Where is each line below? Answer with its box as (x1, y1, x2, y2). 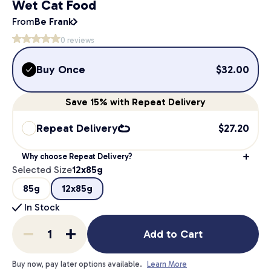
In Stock (22, 201, 59, 213)
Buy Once (36, 63, 85, 76)
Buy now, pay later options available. (12, 260, 142, 269)
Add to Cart (143, 227, 203, 241)
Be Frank (34, 16, 73, 27)
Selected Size (12, 164, 72, 175)
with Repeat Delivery (108, 96, 206, 108)
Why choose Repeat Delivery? (22, 152, 132, 161)
